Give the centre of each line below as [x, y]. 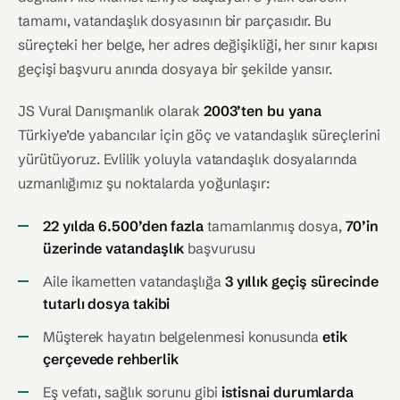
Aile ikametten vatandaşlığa [134, 281]
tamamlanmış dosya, [275, 226]
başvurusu [220, 248]
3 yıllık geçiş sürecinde [301, 281]
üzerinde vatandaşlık [114, 248]
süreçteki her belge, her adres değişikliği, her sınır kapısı [198, 45]
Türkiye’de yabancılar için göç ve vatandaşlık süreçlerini [199, 135]
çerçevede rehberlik [111, 359]
